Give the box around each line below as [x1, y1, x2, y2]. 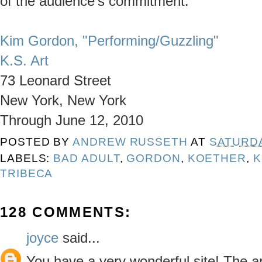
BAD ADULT [53, 151, 120, 164]
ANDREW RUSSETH [73, 135, 188, 148]
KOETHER [187, 151, 247, 164]
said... [58, 230, 100, 246]
